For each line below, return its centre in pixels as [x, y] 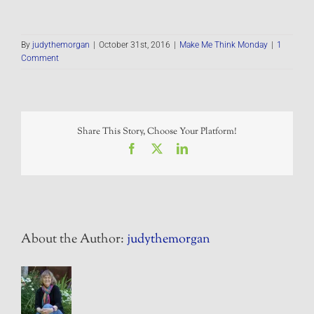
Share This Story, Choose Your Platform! [157, 131]
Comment [40, 58]
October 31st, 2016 [135, 45]
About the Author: [74, 240]
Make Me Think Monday [224, 45]
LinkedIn [207, 148]
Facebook [158, 148]
